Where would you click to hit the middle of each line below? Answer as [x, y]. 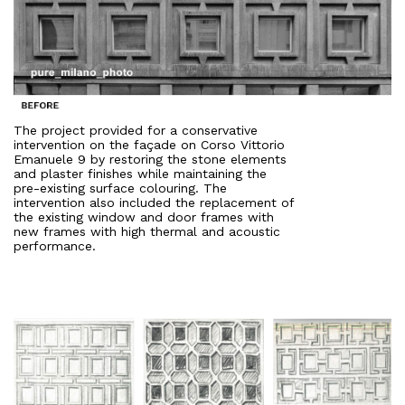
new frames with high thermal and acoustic [147, 231]
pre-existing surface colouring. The [120, 188]
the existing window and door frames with [144, 217]
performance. [55, 245]
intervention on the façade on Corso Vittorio [149, 144]
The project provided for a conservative [136, 130]
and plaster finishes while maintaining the [140, 173]
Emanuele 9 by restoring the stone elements [150, 159]
